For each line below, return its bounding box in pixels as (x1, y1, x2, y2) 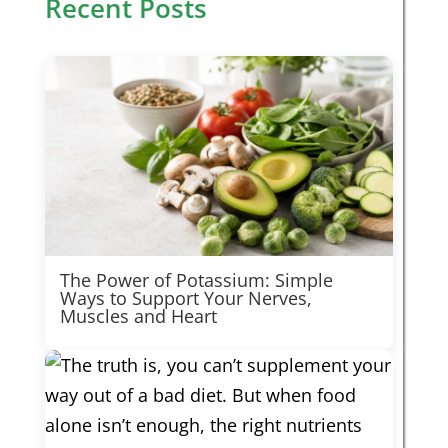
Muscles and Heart (59, 304, 217, 328)
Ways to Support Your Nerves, (59, 286, 312, 310)
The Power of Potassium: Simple (59, 268, 333, 292)
